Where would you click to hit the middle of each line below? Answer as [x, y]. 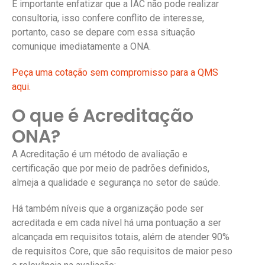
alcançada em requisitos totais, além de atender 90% [121, 237]
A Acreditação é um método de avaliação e [100, 154]
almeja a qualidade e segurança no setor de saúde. [116, 182]
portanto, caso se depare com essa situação [104, 32]
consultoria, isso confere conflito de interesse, [108, 18]
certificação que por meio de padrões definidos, [111, 168]
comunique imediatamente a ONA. [81, 46]
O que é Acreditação [103, 116]
